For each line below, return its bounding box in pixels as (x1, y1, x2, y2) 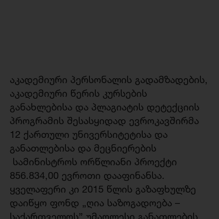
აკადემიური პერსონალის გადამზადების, (10, 74, 208, 86)
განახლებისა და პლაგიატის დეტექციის (10, 101, 199, 113)
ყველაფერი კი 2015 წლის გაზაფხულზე (10, 183, 196, 195)
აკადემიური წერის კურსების (10, 88, 147, 99)
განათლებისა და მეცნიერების (10, 142, 156, 154)
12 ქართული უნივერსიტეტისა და (10, 129, 168, 140)
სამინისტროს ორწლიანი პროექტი (10, 156, 177, 168)
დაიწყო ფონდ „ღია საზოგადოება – (10, 197, 180, 209)
